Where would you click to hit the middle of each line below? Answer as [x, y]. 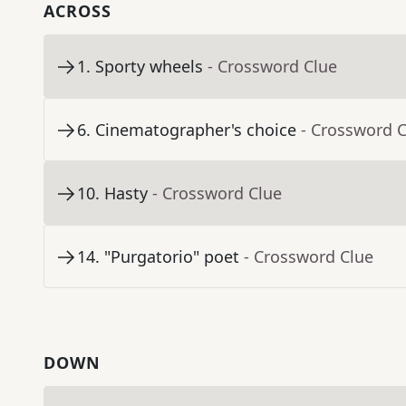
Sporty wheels [149, 67]
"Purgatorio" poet [172, 257]
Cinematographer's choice [196, 130]
